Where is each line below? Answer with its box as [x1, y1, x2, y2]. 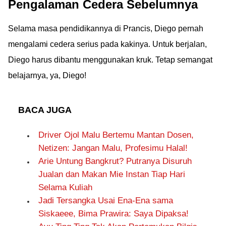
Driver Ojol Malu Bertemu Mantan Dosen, [38, 130, 194, 140]
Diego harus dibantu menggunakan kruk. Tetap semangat [8, 55, 212, 64]
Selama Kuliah [38, 183, 92, 192]
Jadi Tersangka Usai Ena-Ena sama [38, 196, 173, 205]
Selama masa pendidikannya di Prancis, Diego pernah [8, 24, 203, 33]
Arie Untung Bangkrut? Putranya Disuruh [38, 156, 192, 166]
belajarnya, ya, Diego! [8, 71, 86, 80]
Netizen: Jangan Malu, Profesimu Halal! [38, 143, 188, 153]
